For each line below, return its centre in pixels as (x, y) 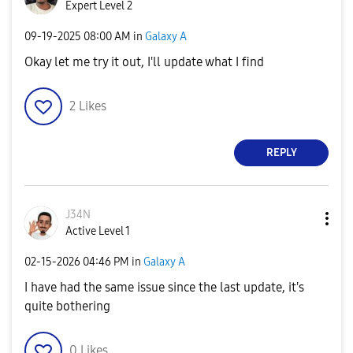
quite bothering (67, 306)
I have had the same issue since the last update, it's (164, 287)
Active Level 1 (98, 231)
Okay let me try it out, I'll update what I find (144, 61)
